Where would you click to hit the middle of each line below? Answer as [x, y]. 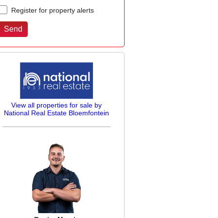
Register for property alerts [52, 10]
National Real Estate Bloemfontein [56, 113]
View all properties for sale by [56, 105]
